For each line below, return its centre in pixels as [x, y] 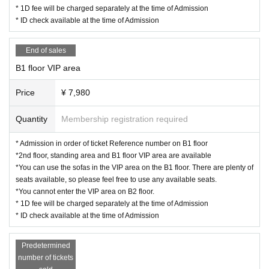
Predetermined [46, 245]
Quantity [32, 119]
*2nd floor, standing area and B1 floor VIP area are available [113, 155]
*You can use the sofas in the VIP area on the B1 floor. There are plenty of [134, 167]
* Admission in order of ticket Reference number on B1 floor [112, 143]
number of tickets [46, 257]
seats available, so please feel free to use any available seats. [116, 179]
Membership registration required [125, 119]
